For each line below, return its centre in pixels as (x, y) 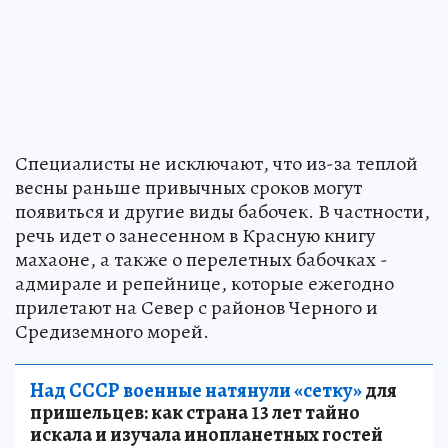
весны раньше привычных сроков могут (188, 187)
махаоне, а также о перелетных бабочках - (201, 259)
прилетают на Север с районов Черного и (196, 307)
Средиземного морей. (112, 331)
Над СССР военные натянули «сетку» (196, 390)
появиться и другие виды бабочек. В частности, (222, 211)
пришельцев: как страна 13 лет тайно (195, 412)
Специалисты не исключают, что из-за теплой (216, 163)
